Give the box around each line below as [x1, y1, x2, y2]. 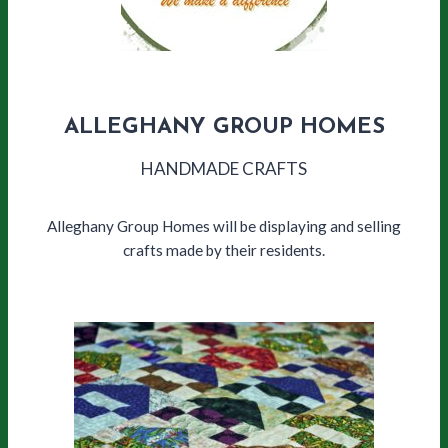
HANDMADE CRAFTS [141, 157, 307, 179]
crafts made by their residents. [123, 240, 325, 259]
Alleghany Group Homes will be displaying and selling [47, 216, 401, 235]
